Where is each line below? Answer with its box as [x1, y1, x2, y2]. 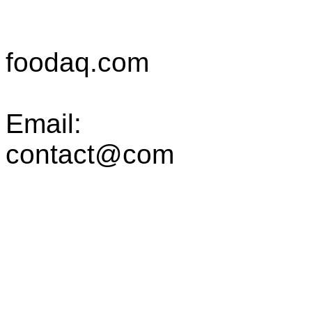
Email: [6, 108, 81, 139]
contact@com [6, 139, 174, 169]
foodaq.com [6, 47, 149, 77]
